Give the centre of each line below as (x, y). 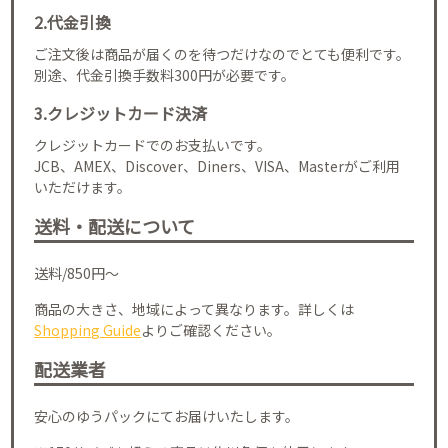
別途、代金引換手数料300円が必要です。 (165, 74)
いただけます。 (83, 186)
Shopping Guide (88, 329)
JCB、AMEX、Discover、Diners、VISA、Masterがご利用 (217, 165)
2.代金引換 (73, 21)
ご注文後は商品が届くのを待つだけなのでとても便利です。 (222, 53)
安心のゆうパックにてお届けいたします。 (167, 415)
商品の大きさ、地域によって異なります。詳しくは (194, 308)
